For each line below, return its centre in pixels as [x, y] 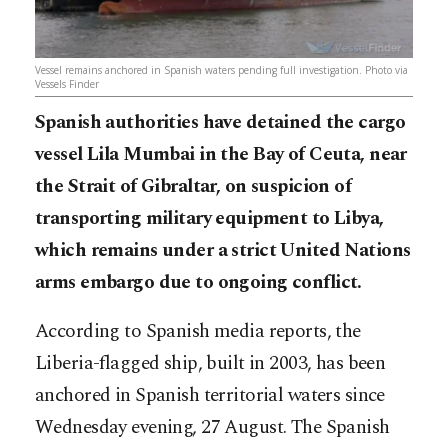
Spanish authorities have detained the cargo [220, 122]
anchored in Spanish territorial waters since [210, 395]
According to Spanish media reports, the [198, 331]
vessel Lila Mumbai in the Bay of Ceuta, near [221, 154]
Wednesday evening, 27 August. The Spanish [212, 427]
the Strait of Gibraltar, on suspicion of [193, 186]
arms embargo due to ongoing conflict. [198, 282]
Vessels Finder [67, 83]
